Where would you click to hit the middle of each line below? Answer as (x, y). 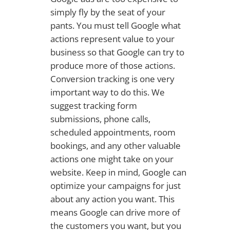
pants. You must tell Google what (115, 25)
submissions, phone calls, (100, 119)
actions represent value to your (112, 39)
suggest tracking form (93, 105)
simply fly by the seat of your (108, 12)
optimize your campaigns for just (115, 185)
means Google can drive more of (115, 212)
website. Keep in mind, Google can (118, 172)
